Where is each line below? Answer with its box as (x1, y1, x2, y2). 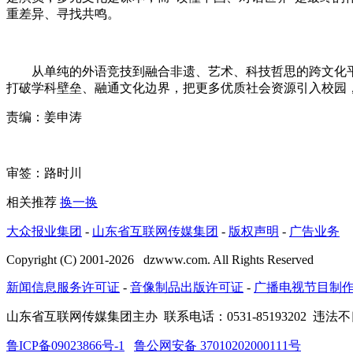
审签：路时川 (6, 166, 82, 180)
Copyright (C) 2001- (6, 253, 109, 267)
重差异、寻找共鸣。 (6, 7, 120, 21)
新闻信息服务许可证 (6, 281, 120, 295)
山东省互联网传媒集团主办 (6, 310, 164, 324)
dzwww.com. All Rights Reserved (134, 253, 314, 267)
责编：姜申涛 (6, 110, 82, 124)
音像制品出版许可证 (130, 281, 243, 295)
